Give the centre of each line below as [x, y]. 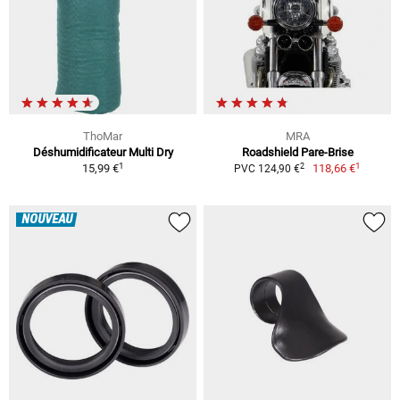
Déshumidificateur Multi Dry [103, 153]
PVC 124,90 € [267, 169]
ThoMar [103, 137]
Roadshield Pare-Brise [297, 153]
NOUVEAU [47, 220]
